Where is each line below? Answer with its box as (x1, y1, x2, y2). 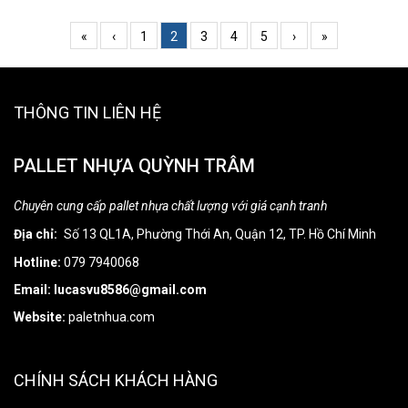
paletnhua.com (66, 310, 155, 325)
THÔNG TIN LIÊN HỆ (14, 103, 161, 123)
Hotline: (14, 255, 61, 270)
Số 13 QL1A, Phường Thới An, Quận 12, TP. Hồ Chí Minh (64, 227, 376, 242)
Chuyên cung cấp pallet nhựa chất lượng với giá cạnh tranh (14, 199, 327, 214)
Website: (14, 310, 66, 325)
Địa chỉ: (14, 227, 60, 242)
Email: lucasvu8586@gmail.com (14, 282, 207, 298)
